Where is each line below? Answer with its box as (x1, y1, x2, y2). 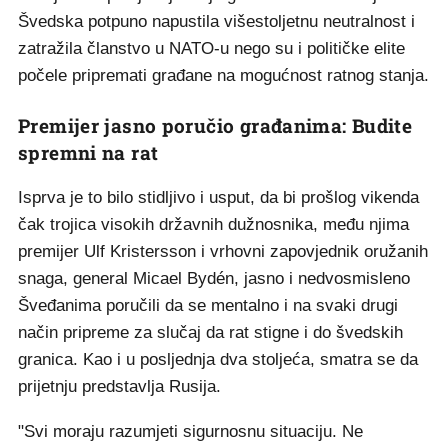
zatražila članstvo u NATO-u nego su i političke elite (18, 39, 405, 58)
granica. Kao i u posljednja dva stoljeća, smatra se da (18, 350, 418, 369)
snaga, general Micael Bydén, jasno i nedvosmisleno (18, 269, 410, 288)
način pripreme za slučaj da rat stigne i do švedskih (18, 323, 403, 342)
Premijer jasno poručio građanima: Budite (18, 113, 413, 138)
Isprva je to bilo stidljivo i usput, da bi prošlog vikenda (18, 188, 419, 207)
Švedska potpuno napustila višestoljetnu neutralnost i (18, 12, 415, 31)
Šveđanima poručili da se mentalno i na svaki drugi (18, 296, 398, 315)
